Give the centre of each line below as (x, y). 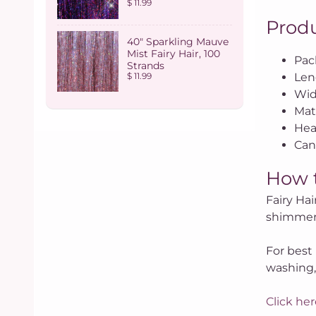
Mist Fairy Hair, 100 (174, 53)
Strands (146, 65)
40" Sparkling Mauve (178, 41)
